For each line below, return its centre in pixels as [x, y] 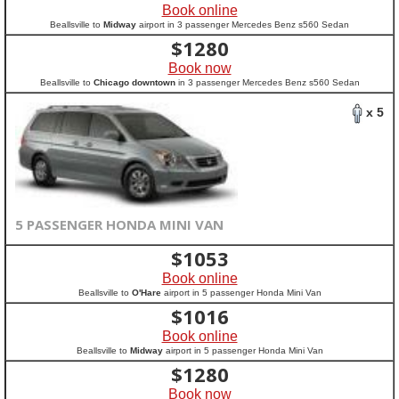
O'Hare [146, 293]
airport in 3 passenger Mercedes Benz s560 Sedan [243, 24]
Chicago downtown [134, 82]
